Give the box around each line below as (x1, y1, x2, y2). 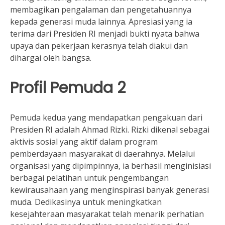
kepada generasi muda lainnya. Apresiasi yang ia (10, 16, 192, 27)
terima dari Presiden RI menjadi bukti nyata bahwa (10, 28, 199, 39)
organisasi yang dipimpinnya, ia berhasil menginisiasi (10, 160, 211, 171)
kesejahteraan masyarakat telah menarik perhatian (10, 208, 204, 219)
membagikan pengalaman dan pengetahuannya (10, 4, 191, 15)
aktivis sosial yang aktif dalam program (10, 136, 158, 147)
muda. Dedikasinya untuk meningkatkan (10, 196, 162, 207)
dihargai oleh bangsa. (10, 52, 91, 63)
